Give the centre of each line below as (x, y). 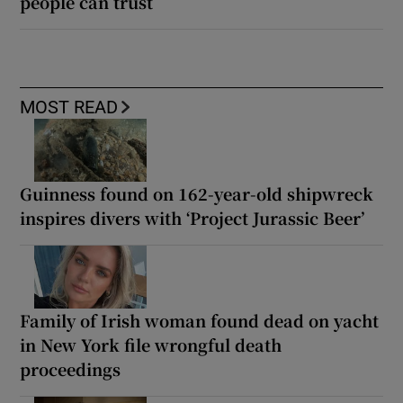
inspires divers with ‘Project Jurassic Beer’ (193, 217)
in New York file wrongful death (151, 344)
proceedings (71, 368)
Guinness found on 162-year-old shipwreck (197, 193)
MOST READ (69, 107)
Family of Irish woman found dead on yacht (200, 320)
